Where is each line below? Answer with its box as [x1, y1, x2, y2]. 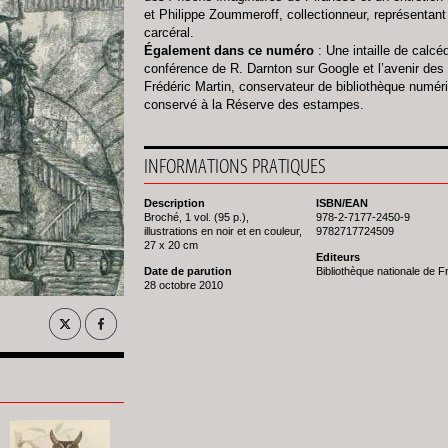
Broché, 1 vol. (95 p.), [144, 210, 249, 223]
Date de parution [144, 264, 232, 277]
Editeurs [316, 250, 360, 263]
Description [144, 196, 205, 209]
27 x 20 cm [144, 238, 198, 251]
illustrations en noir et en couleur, [144, 224, 302, 237]
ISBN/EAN [316, 196, 368, 209]
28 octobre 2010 [144, 278, 223, 291]
